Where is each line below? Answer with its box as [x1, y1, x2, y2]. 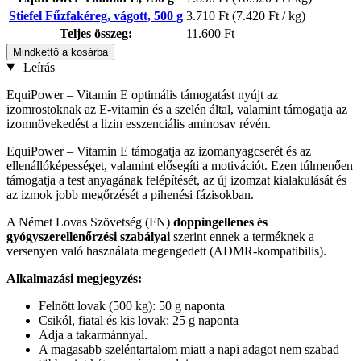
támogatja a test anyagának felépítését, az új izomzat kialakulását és [6, 172, 346, 187]
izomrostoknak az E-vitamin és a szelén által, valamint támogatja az [6, 102, 347, 116]
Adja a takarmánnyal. [39, 327, 147, 342]
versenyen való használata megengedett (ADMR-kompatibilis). [6, 243, 326, 258]
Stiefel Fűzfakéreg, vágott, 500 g [9, 8, 183, 23]
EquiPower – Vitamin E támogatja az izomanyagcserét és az [6, 143, 311, 158]
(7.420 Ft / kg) [232, 8, 305, 23]
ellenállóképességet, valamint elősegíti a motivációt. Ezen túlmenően [6, 158, 353, 172]
